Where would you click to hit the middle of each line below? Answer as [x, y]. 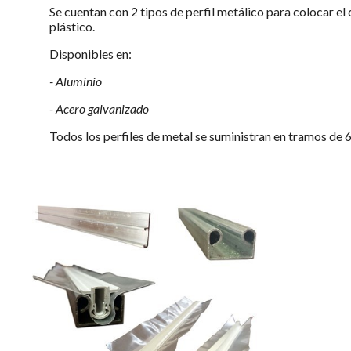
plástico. [72, 26]
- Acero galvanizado [99, 108]
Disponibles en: [90, 53]
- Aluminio [75, 81]
